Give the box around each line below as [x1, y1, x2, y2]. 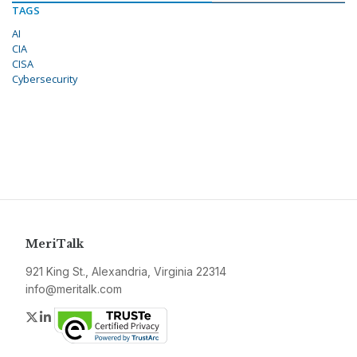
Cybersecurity [12, 72, 77, 87]
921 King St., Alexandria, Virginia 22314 [25, 265, 226, 279]
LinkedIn [53, 308, 102, 325]
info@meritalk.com [25, 282, 122, 296]
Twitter [39, 308, 79, 325]
